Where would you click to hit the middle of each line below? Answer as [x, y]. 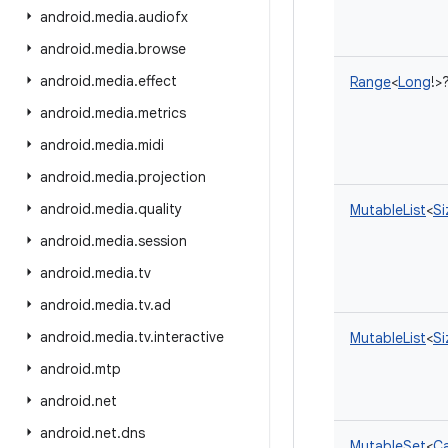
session [162, 241]
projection [172, 177]
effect [157, 81]
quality [160, 209]
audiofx [163, 17]
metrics [162, 113]
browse [162, 49]
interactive [189, 337]
